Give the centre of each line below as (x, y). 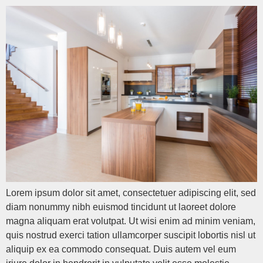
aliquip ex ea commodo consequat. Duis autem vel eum (121, 249)
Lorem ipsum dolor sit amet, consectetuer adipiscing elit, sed (131, 193)
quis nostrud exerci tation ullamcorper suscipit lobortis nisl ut (131, 235)
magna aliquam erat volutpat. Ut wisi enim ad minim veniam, (131, 221)
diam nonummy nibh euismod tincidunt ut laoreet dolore (121, 207)
